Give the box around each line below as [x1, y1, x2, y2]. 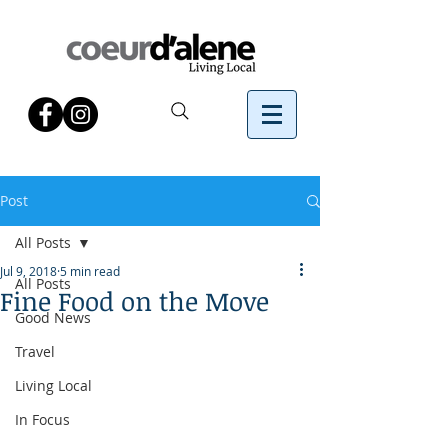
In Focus [15, 410, 70, 429]
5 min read [60, 263, 120, 279]
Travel [15, 342, 55, 361]
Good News [15, 308, 91, 327]
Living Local [15, 376, 92, 395]
